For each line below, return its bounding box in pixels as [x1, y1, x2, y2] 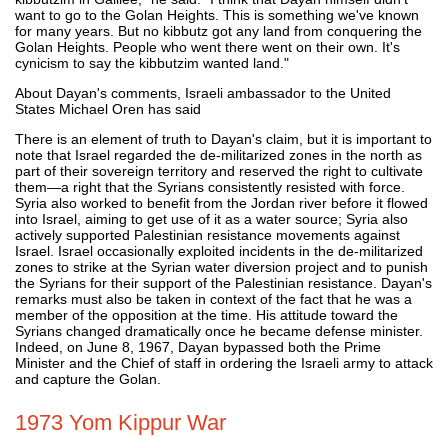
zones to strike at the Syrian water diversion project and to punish [15, 258, 428, 275]
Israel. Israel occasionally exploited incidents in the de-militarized [15, 242, 423, 259]
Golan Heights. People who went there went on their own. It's [15, 38, 400, 55]
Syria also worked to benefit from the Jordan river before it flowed [15, 194, 428, 211]
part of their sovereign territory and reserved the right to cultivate [15, 162, 423, 179]
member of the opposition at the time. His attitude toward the [15, 306, 398, 323]
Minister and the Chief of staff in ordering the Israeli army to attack [15, 354, 433, 371]
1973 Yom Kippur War [15, 409, 226, 435]
